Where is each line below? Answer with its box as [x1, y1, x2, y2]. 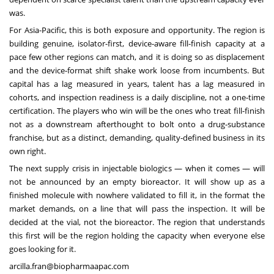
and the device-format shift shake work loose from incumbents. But [9, 65, 265, 76]
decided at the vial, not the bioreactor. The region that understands [9, 217, 265, 228]
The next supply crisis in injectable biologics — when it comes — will [9, 163, 265, 174]
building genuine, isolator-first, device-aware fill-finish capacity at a [9, 38, 265, 50]
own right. [9, 146, 46, 157]
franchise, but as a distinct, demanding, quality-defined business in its [9, 132, 265, 144]
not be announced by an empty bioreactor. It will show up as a [9, 176, 265, 188]
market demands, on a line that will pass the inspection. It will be [9, 203, 265, 215]
